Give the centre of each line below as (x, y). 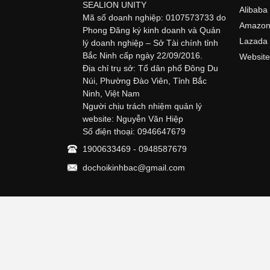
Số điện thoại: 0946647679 (134, 131)
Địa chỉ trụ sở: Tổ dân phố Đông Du (150, 68)
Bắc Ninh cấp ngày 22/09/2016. (143, 55)
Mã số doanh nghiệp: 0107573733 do (154, 17)
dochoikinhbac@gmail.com (134, 167)
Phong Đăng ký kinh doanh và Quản (152, 30)
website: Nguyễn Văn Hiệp (133, 118)
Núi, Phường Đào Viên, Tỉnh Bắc (145, 80)
